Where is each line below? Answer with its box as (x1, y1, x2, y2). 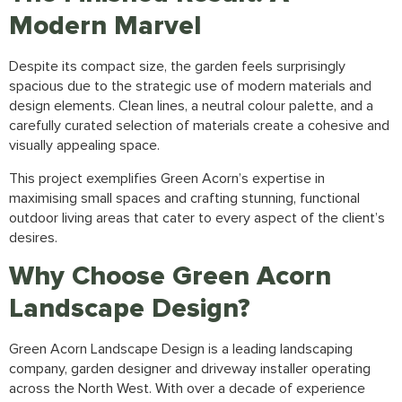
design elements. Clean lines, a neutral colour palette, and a (9, 99, 373, 114)
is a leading (205, 342, 280, 357)
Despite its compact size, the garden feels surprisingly (9, 59, 345, 74)
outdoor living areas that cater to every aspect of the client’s (9, 210, 385, 225)
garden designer (71, 362, 171, 377)
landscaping (280, 342, 353, 357)
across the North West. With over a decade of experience (9, 381, 365, 397)
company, (9, 362, 71, 377)
